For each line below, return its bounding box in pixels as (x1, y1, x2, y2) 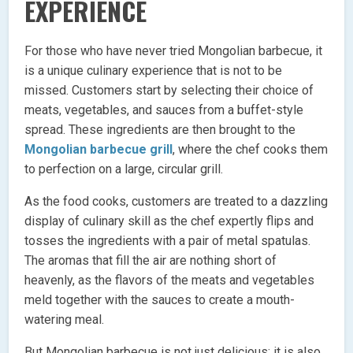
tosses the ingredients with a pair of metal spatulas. (24, 232, 311, 248)
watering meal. (24, 311, 105, 327)
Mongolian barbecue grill (24, 141, 173, 157)
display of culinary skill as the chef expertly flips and (24, 213, 314, 229)
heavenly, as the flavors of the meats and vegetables (24, 272, 315, 288)
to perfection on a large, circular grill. (24, 161, 224, 176)
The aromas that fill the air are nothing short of (24, 252, 277, 268)
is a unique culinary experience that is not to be (24, 62, 283, 78)
